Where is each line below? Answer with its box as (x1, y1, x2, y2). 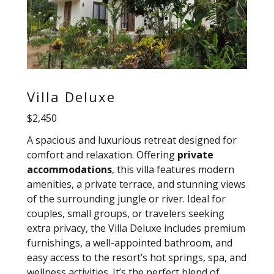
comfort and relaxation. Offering (27, 147, 177, 161)
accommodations (27, 162, 112, 176)
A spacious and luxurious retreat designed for (27, 133, 237, 147)
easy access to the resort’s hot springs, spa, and (27, 250, 246, 264)
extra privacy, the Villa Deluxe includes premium (27, 221, 245, 235)
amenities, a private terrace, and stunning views (27, 177, 246, 191)
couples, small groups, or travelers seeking (27, 206, 224, 220)
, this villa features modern (112, 162, 234, 176)
